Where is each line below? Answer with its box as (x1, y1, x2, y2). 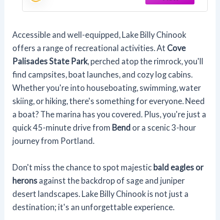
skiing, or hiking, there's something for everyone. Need (12, 96, 205, 106)
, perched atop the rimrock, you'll (87, 56, 204, 66)
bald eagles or (153, 162, 204, 172)
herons (12, 175, 38, 185)
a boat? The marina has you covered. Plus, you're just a (12, 110, 207, 119)
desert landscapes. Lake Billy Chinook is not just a (12, 189, 189, 198)
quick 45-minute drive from (12, 123, 112, 133)
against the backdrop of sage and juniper (37, 175, 185, 185)
